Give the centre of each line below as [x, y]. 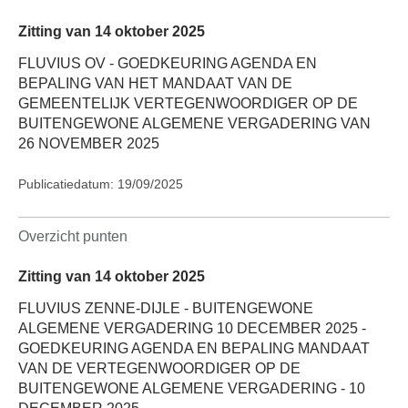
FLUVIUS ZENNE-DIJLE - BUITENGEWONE [166, 309]
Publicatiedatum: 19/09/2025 [101, 184]
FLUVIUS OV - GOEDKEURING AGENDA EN [168, 63]
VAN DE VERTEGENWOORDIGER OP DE [159, 369]
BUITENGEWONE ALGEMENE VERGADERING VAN [194, 123]
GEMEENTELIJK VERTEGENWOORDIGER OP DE [188, 103]
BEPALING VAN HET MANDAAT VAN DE [155, 83]
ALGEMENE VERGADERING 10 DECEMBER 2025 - [192, 329]
